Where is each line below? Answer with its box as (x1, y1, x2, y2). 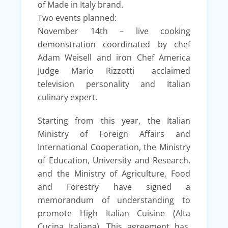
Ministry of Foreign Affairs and (38, 128, 190, 139)
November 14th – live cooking (38, 25, 190, 37)
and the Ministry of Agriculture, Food (38, 167, 190, 179)
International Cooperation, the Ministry (38, 141, 190, 153)
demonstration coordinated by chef (38, 38, 190, 50)
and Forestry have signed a (38, 181, 190, 192)
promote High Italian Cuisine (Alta (38, 207, 190, 219)
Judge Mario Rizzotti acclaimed (38, 65, 190, 76)
